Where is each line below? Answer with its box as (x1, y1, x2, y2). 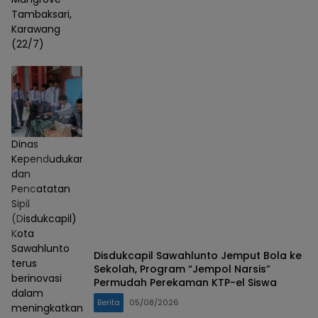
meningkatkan (11, 301, 83, 316)
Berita (97, 296, 120, 308)
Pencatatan (11, 182, 70, 197)
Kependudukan (11, 152, 86, 167)
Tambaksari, (11, 7, 72, 22)
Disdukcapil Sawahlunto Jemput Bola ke (94, 248, 302, 263)
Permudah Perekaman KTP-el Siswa (94, 275, 277, 290)
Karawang (11, 22, 60, 37)
